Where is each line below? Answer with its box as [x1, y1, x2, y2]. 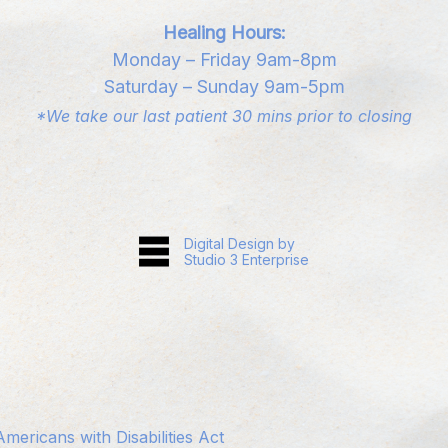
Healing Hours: [162, 22, 286, 44]
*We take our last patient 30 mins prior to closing [36, 106, 412, 127]
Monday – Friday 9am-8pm [111, 49, 337, 71]
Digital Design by [184, 234, 295, 252]
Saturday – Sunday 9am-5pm [103, 76, 345, 98]
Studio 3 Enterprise [184, 250, 309, 268]
